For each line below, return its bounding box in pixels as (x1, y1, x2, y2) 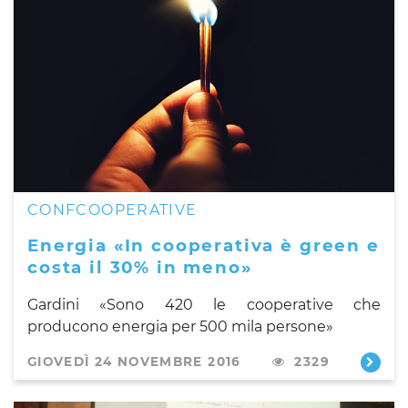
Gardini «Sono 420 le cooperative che (27, 295, 381, 313)
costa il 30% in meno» (27, 256, 252, 278)
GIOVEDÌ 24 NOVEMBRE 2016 (27, 353, 241, 369)
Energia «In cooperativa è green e (27, 234, 380, 256)
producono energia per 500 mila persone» (27, 317, 333, 335)
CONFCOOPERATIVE (27, 200, 198, 219)
